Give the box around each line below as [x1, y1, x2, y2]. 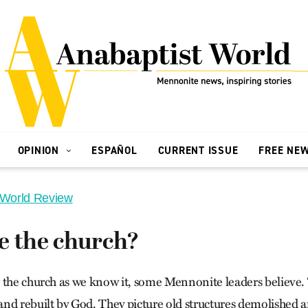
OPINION [17, 144, 63, 157]
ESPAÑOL [91, 144, 137, 157]
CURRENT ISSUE [157, 144, 239, 157]
